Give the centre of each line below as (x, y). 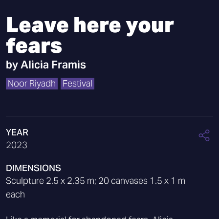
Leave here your (90, 25)
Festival (77, 83)
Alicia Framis (53, 65)
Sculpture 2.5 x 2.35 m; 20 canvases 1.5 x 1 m (96, 181)
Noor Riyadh (32, 83)
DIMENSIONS (33, 168)
